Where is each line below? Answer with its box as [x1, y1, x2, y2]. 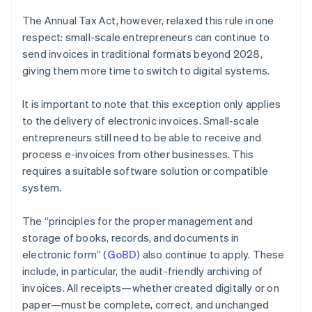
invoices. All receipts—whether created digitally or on [22, 281, 279, 295]
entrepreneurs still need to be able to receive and [22, 130, 262, 145]
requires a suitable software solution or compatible [22, 164, 269, 178]
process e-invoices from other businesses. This [22, 147, 254, 162]
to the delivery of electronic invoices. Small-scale [22, 114, 260, 128]
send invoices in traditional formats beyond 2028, [22, 47, 263, 61]
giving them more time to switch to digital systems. [22, 63, 270, 78]
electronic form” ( [22, 247, 107, 262]
